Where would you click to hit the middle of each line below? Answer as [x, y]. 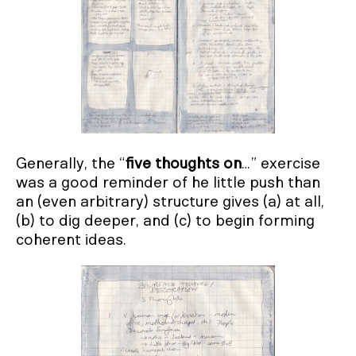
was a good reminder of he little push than [168, 183]
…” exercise [281, 164]
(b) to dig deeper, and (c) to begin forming [165, 221]
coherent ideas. [71, 240]
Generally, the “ [71, 164]
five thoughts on [184, 164]
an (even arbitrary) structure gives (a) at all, [170, 202]
